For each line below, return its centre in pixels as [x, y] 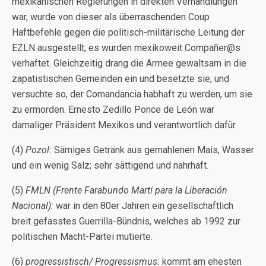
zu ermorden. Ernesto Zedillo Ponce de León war [113, 109]
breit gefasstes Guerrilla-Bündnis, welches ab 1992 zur [126, 221]
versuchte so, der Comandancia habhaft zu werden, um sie [132, 94]
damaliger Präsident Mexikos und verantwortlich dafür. [124, 125]
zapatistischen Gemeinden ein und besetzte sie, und [121, 78]
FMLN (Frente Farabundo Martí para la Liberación [126, 190]
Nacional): [33, 205]
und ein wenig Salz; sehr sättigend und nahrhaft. [110, 165]
